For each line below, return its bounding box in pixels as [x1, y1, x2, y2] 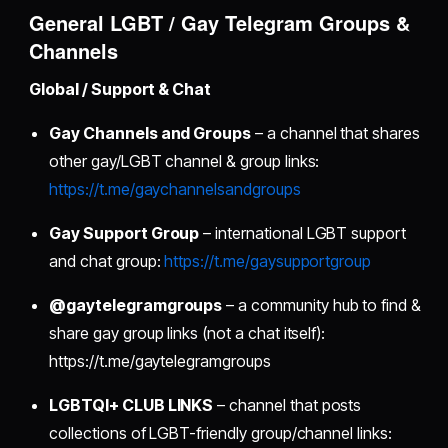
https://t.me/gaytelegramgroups [49, 350, 271, 371]
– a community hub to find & [222, 294, 421, 315]
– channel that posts [213, 394, 362, 415]
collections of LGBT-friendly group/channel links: [49, 422, 392, 443]
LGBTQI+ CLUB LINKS [49, 394, 214, 415]
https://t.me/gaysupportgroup [164, 250, 372, 271]
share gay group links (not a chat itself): [49, 322, 326, 343]
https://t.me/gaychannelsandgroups [49, 178, 301, 199]
